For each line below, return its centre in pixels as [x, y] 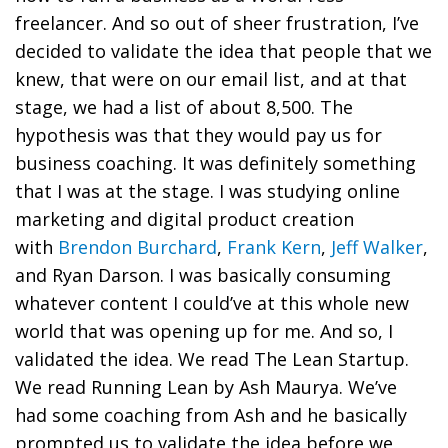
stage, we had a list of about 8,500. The [184, 106]
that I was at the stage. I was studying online [207, 190]
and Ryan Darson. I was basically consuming [203, 274]
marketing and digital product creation [184, 218]
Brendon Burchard [137, 246]
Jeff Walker [377, 246]
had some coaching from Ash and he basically [211, 414]
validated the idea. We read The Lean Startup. [212, 358]
